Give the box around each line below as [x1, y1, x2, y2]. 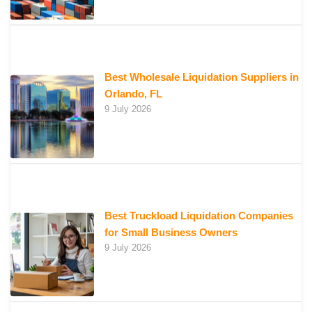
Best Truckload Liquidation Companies [104, 209, 293, 221]
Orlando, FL [104, 88, 162, 100]
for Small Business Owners [104, 226, 237, 238]
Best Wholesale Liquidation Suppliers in [104, 71, 299, 84]
